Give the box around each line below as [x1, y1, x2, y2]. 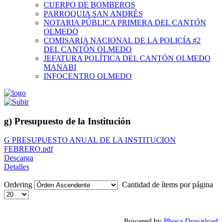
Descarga [4, 154, 33, 163]
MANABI [44, 63, 76, 71]
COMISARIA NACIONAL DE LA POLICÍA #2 [44, 36, 201, 45]
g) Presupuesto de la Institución [4, 115, 131, 126]
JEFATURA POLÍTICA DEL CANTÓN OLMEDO [44, 54, 211, 62]
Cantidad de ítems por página [118, 180, 215, 189]
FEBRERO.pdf [4, 145, 53, 154]
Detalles [4, 163, 29, 171]
